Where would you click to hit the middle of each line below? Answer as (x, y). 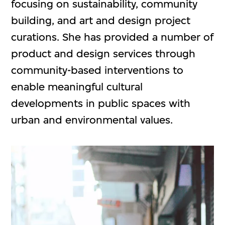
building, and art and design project (101, 20)
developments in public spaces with (101, 103)
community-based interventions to (97, 70)
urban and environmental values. (92, 120)
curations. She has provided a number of (113, 37)
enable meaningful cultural (77, 86)
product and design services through (103, 53)
